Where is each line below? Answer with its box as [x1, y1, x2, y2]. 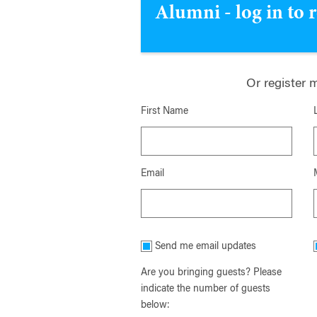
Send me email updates [155, 242, 257, 253]
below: [141, 301, 171, 311]
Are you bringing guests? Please [141, 268, 282, 279]
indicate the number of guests [141, 284, 271, 295]
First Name [141, 107, 189, 117]
